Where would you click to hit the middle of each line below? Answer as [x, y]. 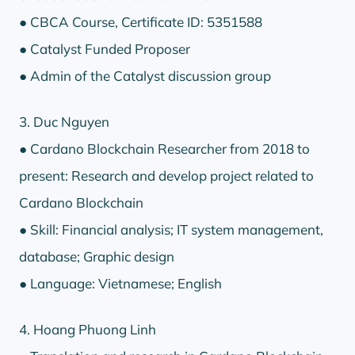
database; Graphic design [97, 256]
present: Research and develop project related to [166, 175]
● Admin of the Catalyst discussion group [145, 75]
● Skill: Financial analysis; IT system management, [171, 229]
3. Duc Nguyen [64, 121]
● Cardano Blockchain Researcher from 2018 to [164, 148]
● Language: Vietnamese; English [120, 283]
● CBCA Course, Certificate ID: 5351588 [141, 21]
